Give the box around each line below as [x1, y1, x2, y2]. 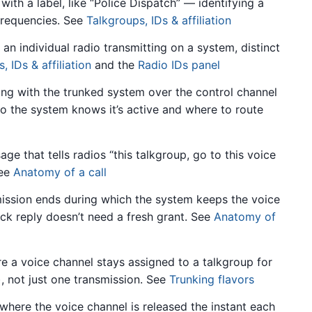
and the [91, 58, 138, 72]
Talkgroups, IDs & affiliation [86, 13, 231, 27]
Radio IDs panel [138, 58, 220, 72]
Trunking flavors [169, 272, 254, 286]
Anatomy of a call [13, 164, 107, 179]
